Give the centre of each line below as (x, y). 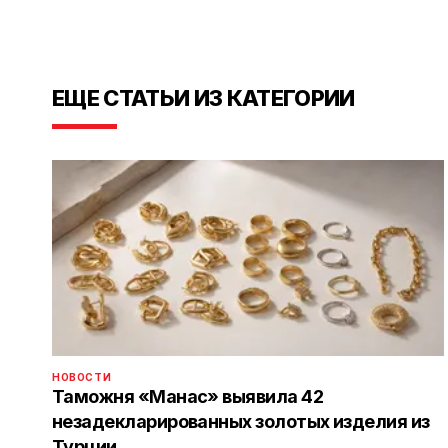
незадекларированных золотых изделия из (241, 422)
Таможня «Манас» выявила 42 (187, 397)
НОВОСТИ (82, 377)
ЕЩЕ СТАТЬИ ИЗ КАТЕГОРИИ (203, 98)
